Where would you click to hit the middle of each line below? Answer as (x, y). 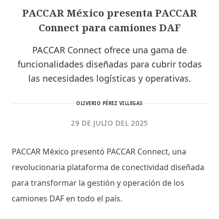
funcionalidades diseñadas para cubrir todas (109, 64)
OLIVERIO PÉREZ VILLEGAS (109, 103)
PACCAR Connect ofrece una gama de (109, 50)
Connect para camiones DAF (109, 27)
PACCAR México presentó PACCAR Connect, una (99, 151)
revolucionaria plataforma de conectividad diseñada (108, 167)
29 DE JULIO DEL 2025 (109, 123)
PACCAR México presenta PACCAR (109, 13)
